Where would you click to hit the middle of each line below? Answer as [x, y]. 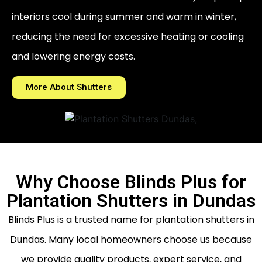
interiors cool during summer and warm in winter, [124, 16]
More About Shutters [69, 87]
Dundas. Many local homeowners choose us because [131, 239]
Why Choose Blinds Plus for [131, 182]
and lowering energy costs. [73, 56]
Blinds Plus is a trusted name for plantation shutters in [131, 219]
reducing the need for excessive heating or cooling [128, 36]
